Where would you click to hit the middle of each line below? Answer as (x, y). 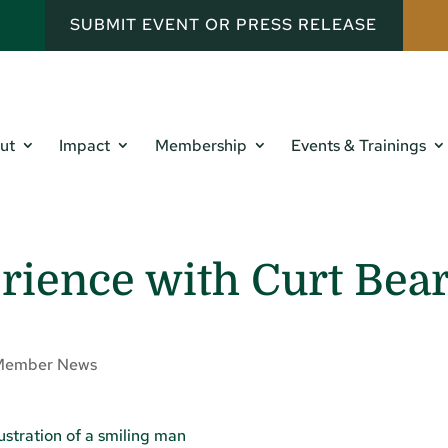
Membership (200, 146)
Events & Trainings (359, 146)
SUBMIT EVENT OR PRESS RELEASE (224, 25)
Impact (85, 146)
